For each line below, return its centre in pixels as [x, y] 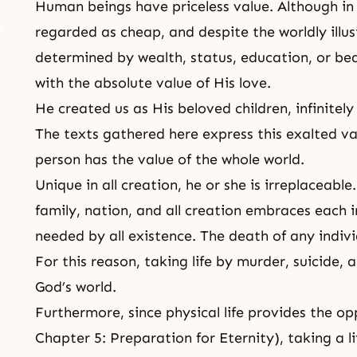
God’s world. [76, 287]
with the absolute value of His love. [153, 83]
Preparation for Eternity [192, 338]
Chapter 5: [73, 338]
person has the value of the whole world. [170, 159]
